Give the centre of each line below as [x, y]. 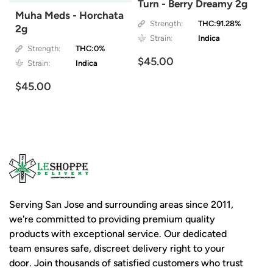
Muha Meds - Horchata [69, 16]
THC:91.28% [219, 24]
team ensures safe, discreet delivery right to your [117, 248]
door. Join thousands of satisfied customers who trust [126, 263]
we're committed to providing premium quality [112, 219]
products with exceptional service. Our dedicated [118, 234]
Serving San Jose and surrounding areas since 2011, [121, 204]
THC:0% [90, 49]
